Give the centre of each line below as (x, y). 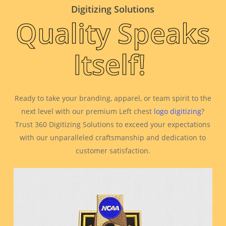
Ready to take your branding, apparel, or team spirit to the (113, 98)
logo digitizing (178, 111)
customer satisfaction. (113, 151)
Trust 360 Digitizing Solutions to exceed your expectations (113, 125)
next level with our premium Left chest (88, 111)
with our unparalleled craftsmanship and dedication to (113, 138)
